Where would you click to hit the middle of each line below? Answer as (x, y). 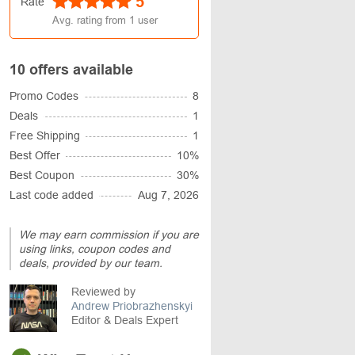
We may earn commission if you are (109, 235)
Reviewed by (103, 292)
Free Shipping (45, 136)
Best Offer (35, 155)
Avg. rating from (91, 20)
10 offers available (71, 70)
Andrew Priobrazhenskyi (132, 306)
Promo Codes (44, 96)
